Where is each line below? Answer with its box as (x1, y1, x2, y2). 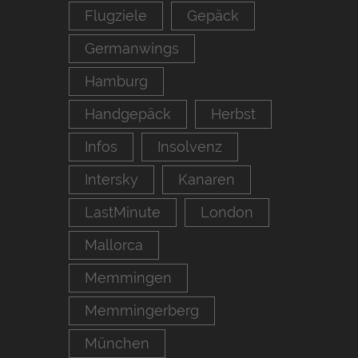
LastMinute (85, 204, 161, 221)
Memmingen (85, 269, 172, 286)
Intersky (85, 171, 138, 188)
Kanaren (178, 171, 235, 188)
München (85, 335, 149, 352)
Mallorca (85, 237, 143, 253)
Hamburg (85, 73, 148, 89)
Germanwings (85, 40, 179, 57)
